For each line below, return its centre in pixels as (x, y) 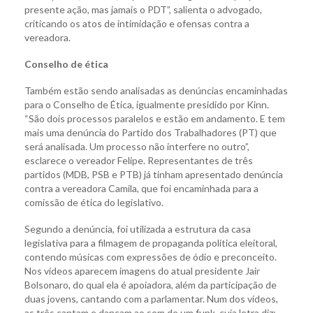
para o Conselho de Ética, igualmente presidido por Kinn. (147, 104)
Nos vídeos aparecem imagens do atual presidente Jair (142, 270)
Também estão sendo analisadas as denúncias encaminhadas (156, 90)
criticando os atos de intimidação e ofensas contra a (137, 23)
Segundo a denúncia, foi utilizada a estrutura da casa (138, 228)
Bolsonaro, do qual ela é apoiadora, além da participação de (151, 284)
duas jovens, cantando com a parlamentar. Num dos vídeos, (151, 298)
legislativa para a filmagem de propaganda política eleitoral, (151, 242)
